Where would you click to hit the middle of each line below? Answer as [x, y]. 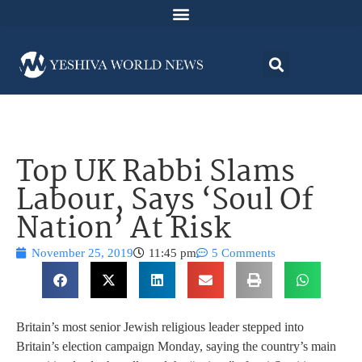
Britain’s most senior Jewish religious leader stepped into [160, 327]
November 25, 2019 [82, 253]
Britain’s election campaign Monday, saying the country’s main [176, 347]
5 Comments [244, 253]
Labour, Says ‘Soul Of [164, 202]
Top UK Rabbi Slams [156, 174]
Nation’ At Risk [124, 230]
